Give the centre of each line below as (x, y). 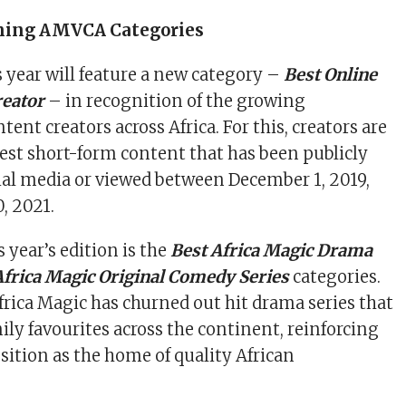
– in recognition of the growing (175, 101)
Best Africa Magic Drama (272, 251)
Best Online (331, 75)
